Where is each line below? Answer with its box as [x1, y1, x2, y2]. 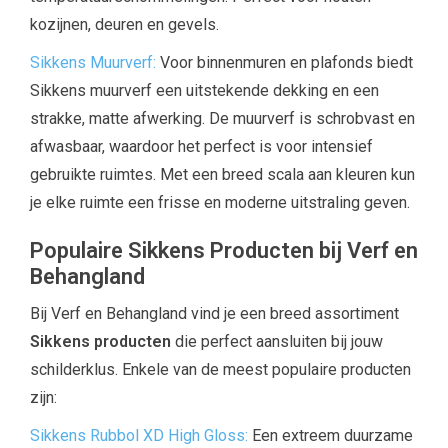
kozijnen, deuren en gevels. [30, 14, 219, 34]
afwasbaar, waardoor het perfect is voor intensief [30, 136, 373, 156]
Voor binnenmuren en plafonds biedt [156, 52, 413, 72]
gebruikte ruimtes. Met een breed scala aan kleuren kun [30, 164, 415, 184]
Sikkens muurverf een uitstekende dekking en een [30, 80, 379, 100]
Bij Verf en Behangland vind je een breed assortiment [30, 304, 399, 324]
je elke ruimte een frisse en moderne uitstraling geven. [30, 192, 410, 212]
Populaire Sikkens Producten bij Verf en [30, 238, 418, 264]
